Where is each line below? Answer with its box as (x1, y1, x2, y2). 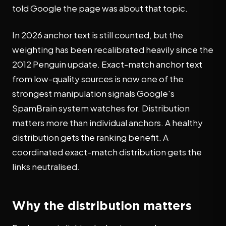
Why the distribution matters (12, 199, 192, 212)
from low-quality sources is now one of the (12, 73, 184, 84)
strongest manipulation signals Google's (12, 88, 175, 99)
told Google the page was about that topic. (12, 3, 188, 14)
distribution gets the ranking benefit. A (12, 132, 168, 143)
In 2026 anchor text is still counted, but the (12, 29, 183, 40)
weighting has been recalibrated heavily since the (12, 44, 213, 55)
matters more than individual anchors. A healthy (12, 117, 203, 128)
